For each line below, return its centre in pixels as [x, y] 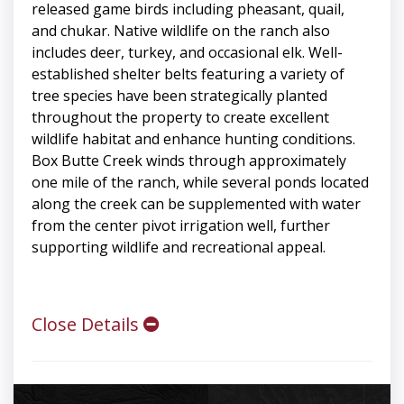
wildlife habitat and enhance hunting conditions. [193, 139]
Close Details [87, 325]
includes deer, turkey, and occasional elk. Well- [187, 53]
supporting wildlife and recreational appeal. [180, 248]
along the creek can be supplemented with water [196, 204]
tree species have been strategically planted [179, 96]
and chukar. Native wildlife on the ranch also [181, 31]
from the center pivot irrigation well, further [181, 226]
